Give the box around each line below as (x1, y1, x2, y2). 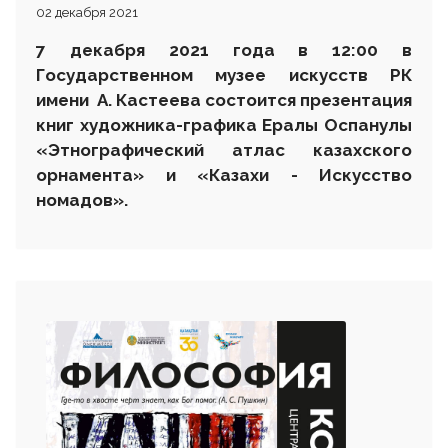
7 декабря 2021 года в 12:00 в (36, 39, 412, 60)
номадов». (36, 189, 128, 210)
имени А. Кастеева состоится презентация (36, 89, 412, 110)
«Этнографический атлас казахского (36, 139, 412, 160)
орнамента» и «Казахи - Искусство (36, 164, 412, 185)
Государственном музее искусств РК (36, 64, 412, 85)
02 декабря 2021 (36, 4, 138, 20)
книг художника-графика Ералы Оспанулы (36, 114, 412, 135)
